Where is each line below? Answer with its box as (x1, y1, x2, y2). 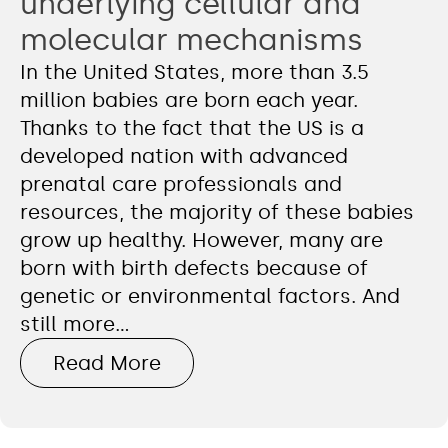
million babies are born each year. (20, 87, 358, 112)
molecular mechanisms (20, 21, 363, 58)
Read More (53, 350, 161, 375)
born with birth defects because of (20, 255, 368, 280)
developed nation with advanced (20, 143, 348, 168)
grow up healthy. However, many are (20, 227, 383, 252)
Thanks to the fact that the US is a (20, 115, 364, 140)
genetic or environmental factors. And (20, 283, 400, 308)
